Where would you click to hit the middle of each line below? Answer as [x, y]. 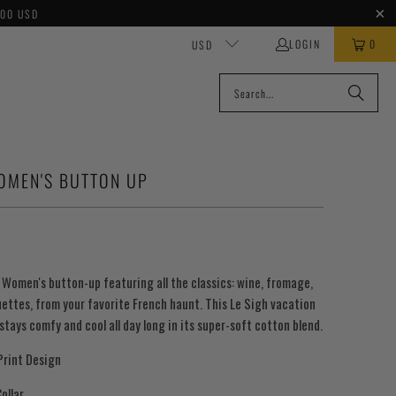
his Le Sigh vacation [264, 303]
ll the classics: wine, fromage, [238, 282]
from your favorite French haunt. [119, 303]
